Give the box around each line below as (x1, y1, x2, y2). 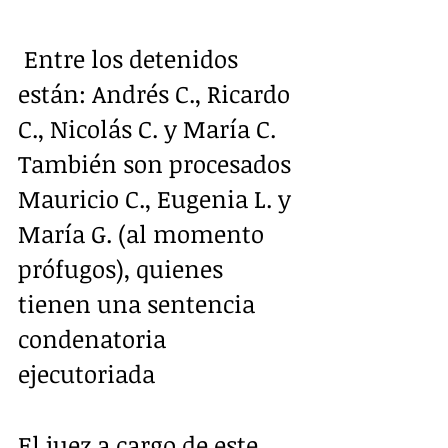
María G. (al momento (18, 216, 270, 250)
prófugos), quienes (18, 251, 229, 285)
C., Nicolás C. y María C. (18, 111, 282, 145)
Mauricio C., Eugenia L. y (18, 181, 297, 215)
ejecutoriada (18, 356, 161, 390)
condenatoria (18, 321, 172, 355)
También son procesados (18, 146, 297, 180)
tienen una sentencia (18, 286, 261, 320)
